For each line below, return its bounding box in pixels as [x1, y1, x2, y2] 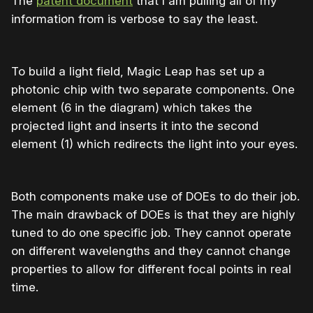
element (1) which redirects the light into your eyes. [11, 137, 298, 152]
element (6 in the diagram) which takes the [11, 101, 252, 115]
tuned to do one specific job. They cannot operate [11, 226, 291, 240]
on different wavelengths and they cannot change [11, 244, 291, 259]
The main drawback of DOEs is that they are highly [11, 208, 295, 222]
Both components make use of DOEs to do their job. [11, 189, 300, 204]
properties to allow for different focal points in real [11, 262, 291, 277]
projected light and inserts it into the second [11, 119, 259, 133]
